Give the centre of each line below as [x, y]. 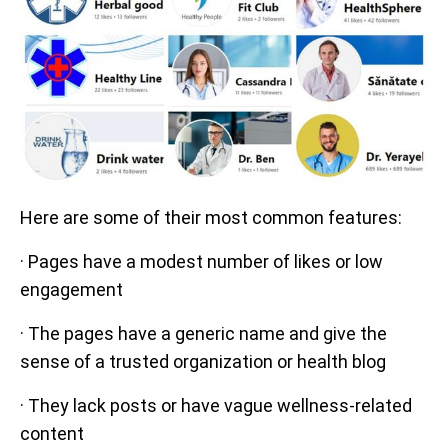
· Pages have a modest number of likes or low [201, 261]
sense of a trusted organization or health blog [203, 361]
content [52, 433]
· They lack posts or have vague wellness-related [216, 405]
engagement [71, 289]
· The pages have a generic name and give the [203, 333]
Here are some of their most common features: [211, 217]
